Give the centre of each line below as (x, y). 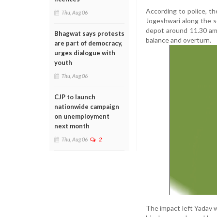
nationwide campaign (87, 107)
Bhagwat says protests (89, 33)
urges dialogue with (85, 53)
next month (72, 126)
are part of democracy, (88, 43)
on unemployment (82, 116)
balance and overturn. (178, 40)
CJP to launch (75, 97)
